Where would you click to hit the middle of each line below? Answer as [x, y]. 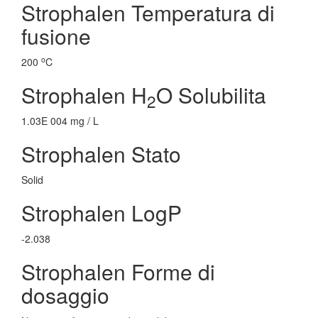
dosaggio [65, 295]
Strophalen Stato [101, 154]
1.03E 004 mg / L [60, 121]
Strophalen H [84, 95]
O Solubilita [211, 95]
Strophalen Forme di [118, 272]
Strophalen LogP [102, 213]
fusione [56, 36]
